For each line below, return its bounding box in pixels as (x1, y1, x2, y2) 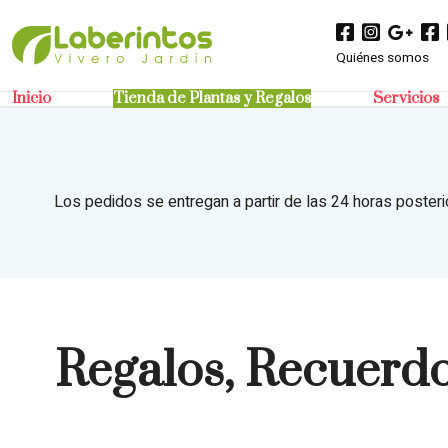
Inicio (12, 89, 51, 108)
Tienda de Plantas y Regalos (112, 89, 311, 108)
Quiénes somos (336, 47, 429, 68)
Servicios (372, 89, 439, 108)
